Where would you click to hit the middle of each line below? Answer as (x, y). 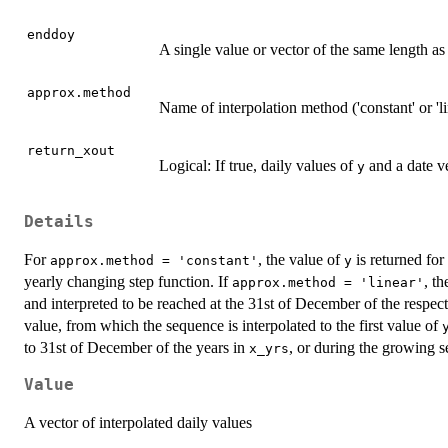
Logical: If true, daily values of (258, 166)
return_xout (71, 151)
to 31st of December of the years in (136, 347)
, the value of (301, 259)
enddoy (51, 35)
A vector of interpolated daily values (138, 422)
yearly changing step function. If (128, 281)
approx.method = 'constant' (154, 260)
